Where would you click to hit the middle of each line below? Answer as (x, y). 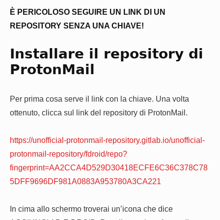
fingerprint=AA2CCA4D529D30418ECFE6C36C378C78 (109, 167)
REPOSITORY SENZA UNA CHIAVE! (77, 25)
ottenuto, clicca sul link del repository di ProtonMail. (99, 112)
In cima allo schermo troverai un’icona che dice (91, 209)
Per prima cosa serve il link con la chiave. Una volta (99, 98)
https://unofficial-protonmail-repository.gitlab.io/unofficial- (107, 140)
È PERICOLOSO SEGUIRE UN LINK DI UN (88, 12)
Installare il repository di (107, 54)
